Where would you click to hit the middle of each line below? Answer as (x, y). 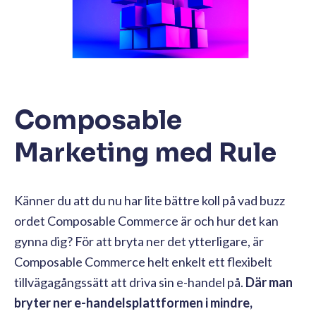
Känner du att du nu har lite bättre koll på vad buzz (150, 201)
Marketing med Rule (145, 153)
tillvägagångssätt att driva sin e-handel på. (130, 282)
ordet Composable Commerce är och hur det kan (146, 221)
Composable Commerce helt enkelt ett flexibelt (143, 262)
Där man (269, 282)
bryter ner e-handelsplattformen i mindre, (133, 303)
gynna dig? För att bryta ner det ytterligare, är (139, 242)
